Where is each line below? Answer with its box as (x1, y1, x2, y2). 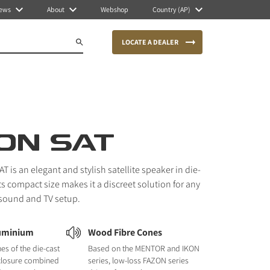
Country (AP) (152, 5, 190, 14)
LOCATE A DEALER (122, 37, 178, 46)
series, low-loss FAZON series (87, 255, 189, 266)
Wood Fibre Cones (87, 226, 162, 239)
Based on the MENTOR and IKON (87, 243, 199, 254)
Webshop (101, 5, 128, 14)
